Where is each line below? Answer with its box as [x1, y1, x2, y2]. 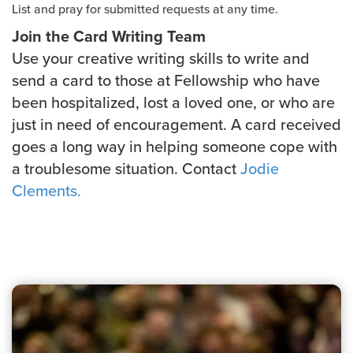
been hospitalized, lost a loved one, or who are [12, 90, 335, 113]
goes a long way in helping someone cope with [12, 134, 337, 158]
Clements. [12, 178, 81, 202]
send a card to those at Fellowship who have [12, 68, 320, 91]
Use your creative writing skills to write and [12, 46, 310, 69]
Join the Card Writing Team [12, 24, 206, 48]
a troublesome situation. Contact [12, 156, 240, 180]
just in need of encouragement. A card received [12, 112, 341, 136]
